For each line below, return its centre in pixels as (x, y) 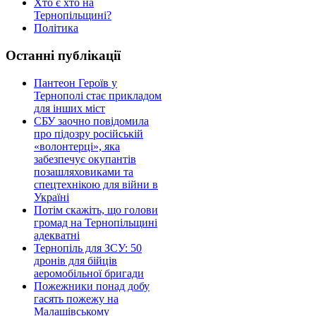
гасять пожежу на (76, 298)
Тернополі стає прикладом (98, 95)
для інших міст (69, 108)
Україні (51, 197)
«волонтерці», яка (77, 146)
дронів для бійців (75, 260)
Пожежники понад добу (92, 286)
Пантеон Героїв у (75, 83)
